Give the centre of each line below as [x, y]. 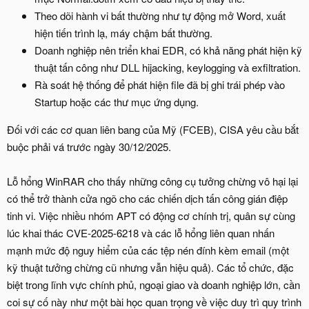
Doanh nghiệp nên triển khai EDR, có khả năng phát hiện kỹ [168, 50]
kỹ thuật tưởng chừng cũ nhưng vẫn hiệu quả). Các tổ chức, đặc [150, 267]
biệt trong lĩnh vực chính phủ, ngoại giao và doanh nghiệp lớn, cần [153, 284]
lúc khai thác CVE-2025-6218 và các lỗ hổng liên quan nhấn [141, 232]
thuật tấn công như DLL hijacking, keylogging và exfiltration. [168, 67]
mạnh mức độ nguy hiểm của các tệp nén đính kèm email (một [148, 250]
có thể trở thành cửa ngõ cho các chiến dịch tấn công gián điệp [147, 198]
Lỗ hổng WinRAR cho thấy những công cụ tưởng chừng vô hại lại [152, 181]
